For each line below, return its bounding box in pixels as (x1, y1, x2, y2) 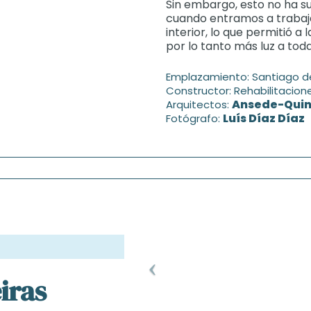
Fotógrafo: (166, 111, 223, 126)
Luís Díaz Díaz (223, 110, 305, 126)
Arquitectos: (166, 97, 232, 112)
